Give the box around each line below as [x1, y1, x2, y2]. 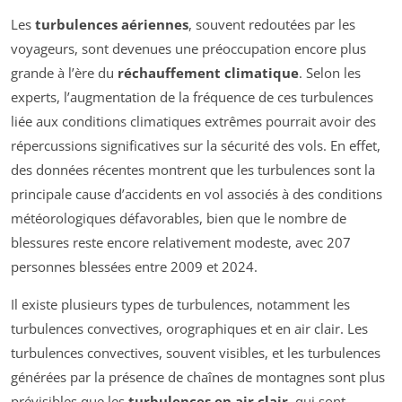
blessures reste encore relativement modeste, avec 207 [11, 233, 351, 252]
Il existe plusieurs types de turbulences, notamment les [11, 295, 350, 314]
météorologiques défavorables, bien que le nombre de [11, 209, 346, 228]
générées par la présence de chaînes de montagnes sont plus [11, 368, 385, 387]
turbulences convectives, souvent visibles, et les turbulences [11, 344, 380, 363]
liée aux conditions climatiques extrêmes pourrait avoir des [11, 112, 376, 131]
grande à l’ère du [11, 64, 118, 83]
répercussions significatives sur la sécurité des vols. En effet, [11, 136, 380, 155]
